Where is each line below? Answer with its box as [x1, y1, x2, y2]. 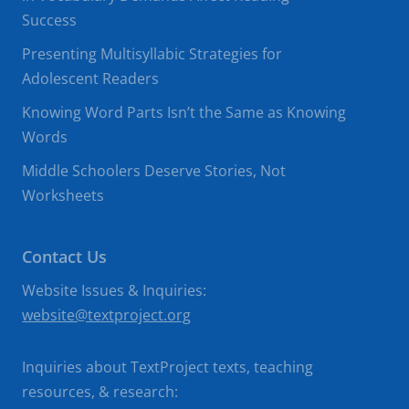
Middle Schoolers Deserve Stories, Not [22, 161, 287, 181]
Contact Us [22, 246, 108, 267]
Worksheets [22, 185, 105, 205]
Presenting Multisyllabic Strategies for [22, 44, 283, 64]
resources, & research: [22, 382, 179, 402]
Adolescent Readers [22, 68, 160, 89]
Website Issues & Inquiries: [22, 280, 207, 300]
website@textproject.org [22, 305, 192, 325]
